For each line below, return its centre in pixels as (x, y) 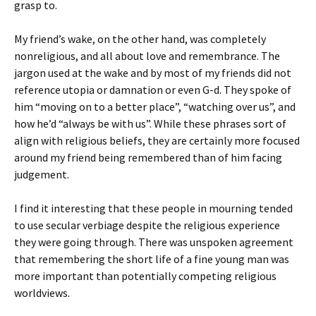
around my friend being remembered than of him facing (148, 157)
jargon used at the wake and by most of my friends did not (153, 73)
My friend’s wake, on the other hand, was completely (140, 39)
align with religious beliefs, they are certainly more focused (157, 140)
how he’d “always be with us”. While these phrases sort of (150, 123)
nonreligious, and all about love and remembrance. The (147, 56)
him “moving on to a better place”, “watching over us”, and (155, 107)
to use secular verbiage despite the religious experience (147, 225)
